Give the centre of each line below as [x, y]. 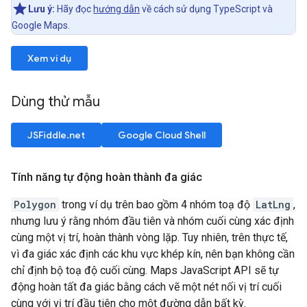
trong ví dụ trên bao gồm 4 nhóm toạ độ [156, 205]
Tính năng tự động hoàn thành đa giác [107, 177]
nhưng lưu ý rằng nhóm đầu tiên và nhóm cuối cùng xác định [152, 221]
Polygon [35, 205]
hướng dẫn [116, 9]
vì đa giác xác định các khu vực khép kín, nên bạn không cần [153, 254]
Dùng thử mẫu [57, 102]
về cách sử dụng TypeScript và [206, 9]
